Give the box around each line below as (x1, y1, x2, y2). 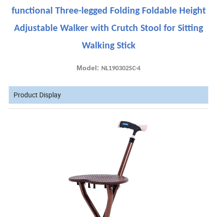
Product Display (14, 90, 62, 100)
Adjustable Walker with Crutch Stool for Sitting (14, 24, 203, 34)
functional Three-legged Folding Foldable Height (11, 6, 206, 16)
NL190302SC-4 (101, 65, 140, 73)
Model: (77, 64, 101, 72)
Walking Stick (81, 41, 136, 51)
